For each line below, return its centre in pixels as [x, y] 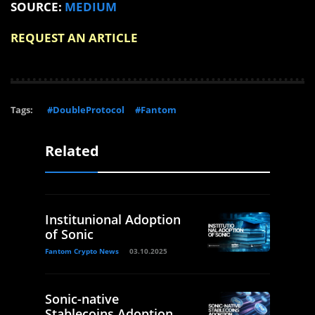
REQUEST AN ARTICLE [74, 37]
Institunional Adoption [113, 219]
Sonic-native [82, 298]
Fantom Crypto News [82, 251]
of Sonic [69, 234]
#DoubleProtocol [86, 109]
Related [72, 150]
